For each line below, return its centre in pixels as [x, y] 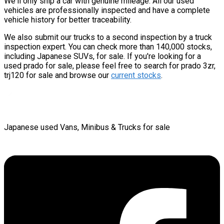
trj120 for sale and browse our [56, 75]
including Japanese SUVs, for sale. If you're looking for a [102, 56]
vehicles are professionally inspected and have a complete [107, 10]
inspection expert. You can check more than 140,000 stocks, [108, 46]
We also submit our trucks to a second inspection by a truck [108, 37]
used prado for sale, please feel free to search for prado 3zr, [110, 65]
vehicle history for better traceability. [68, 19]
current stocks [136, 75]
